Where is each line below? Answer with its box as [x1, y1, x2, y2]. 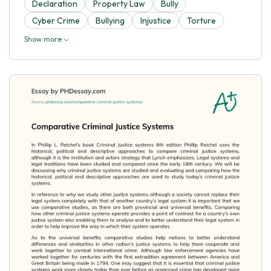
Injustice [140, 15, 171, 26]
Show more [24, 34, 64, 44]
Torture [187, 15, 216, 26]
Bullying [96, 15, 125, 26]
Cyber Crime [32, 15, 80, 26]
